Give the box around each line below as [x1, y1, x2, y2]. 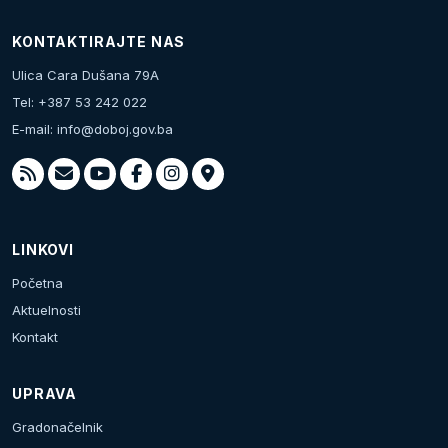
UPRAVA [12, 385, 78, 402]
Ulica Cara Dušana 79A [12, 67, 159, 83]
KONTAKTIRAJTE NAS [12, 33, 186, 50]
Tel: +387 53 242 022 [12, 94, 147, 110]
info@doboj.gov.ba [57, 121, 173, 137]
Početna [12, 275, 63, 291]
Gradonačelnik [12, 419, 103, 435]
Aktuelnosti [12, 302, 81, 318]
